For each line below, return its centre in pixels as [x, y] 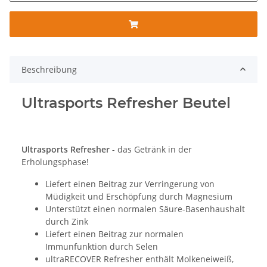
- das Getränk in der [151, 149]
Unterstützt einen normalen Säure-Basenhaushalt [145, 209]
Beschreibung [49, 69]
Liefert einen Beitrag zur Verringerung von [130, 184]
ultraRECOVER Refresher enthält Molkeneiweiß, [139, 259]
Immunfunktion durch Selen [102, 246]
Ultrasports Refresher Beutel [126, 103]
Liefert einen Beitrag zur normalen [114, 234]
